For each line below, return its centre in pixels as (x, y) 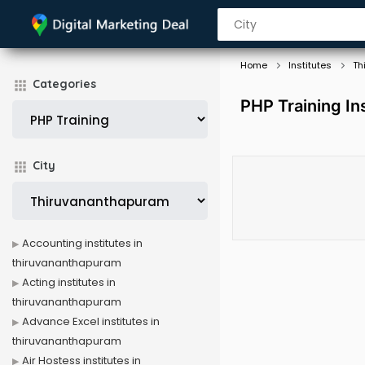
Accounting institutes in (82, 243)
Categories (64, 84)
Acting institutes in (69, 282)
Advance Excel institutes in (91, 321)
